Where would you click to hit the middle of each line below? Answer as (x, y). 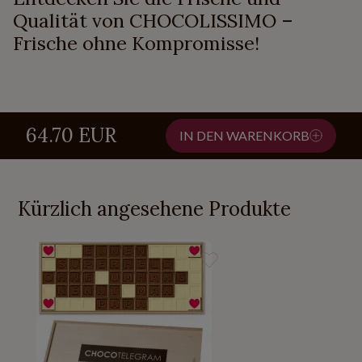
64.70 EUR (71, 136)
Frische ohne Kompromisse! (136, 43)
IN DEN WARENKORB (244, 136)
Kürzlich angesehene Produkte (152, 209)
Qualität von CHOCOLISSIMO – (153, 21)
